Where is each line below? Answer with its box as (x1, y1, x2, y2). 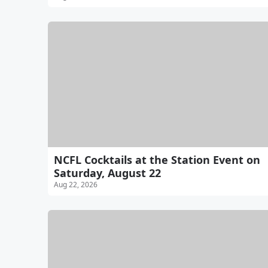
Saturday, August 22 (54, 166, 161, 181)
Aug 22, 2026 (54, 179, 98, 190)
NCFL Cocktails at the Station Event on (54, 153, 260, 167)
